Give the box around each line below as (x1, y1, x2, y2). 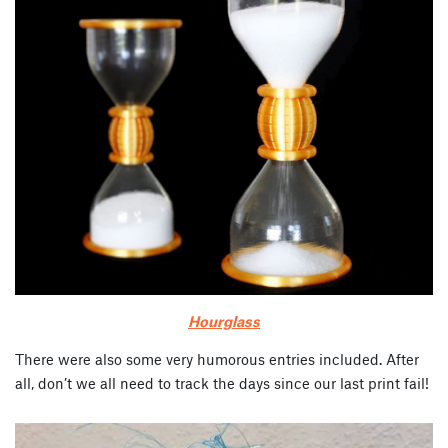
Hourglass (188, 312, 260, 331)
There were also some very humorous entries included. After (15, 350, 419, 369)
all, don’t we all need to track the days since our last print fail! (15, 374, 429, 393)
